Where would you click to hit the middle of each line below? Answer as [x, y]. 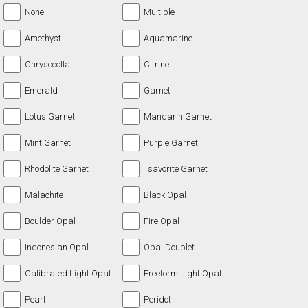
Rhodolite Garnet [57, 168]
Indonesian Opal [57, 247]
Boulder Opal [51, 221]
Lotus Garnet [50, 116]
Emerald [42, 90]
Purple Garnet [171, 142]
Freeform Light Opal [183, 273]
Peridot [158, 299]
